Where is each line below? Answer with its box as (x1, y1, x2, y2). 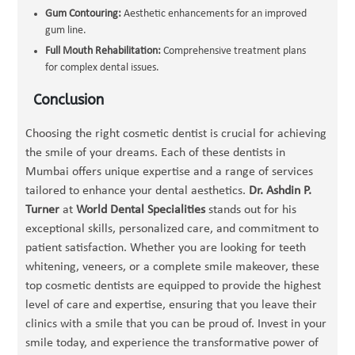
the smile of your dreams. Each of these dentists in (25, 147, 286, 159)
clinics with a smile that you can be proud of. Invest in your (25, 318, 327, 330)
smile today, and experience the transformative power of (25, 337, 319, 349)
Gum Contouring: (45, 8, 122, 20)
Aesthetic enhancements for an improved (121, 8, 307, 20)
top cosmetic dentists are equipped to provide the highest (25, 280, 322, 292)
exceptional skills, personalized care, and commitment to (25, 223, 319, 235)
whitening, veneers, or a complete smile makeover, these (25, 261, 320, 273)
